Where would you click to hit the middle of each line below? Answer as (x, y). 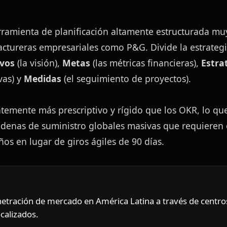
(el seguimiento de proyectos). (126, 79)
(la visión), (39, 63)
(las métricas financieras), (146, 63)
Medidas (43, 79)
